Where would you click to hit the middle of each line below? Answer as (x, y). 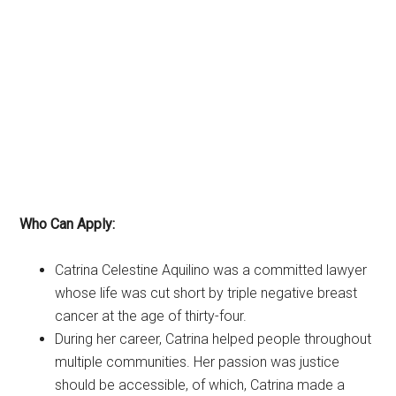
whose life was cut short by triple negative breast (206, 293)
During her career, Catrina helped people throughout (213, 339)
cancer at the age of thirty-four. (151, 316)
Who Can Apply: (68, 224)
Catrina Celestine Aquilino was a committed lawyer (211, 270)
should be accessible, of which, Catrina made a (200, 385)
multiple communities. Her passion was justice (198, 362)
